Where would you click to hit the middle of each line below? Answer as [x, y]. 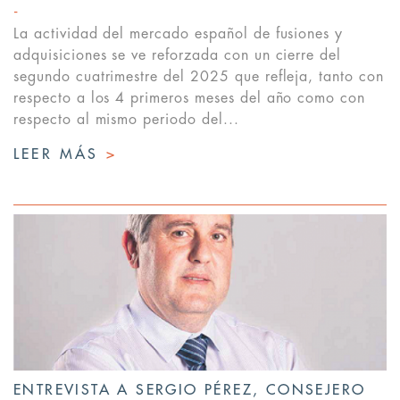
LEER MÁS [60, 155]
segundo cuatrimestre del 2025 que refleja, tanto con [199, 77]
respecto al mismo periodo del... [126, 120]
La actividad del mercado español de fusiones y [179, 34]
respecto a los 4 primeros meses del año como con [190, 99]
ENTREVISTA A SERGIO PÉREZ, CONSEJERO [190, 391]
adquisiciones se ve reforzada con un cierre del [178, 56]
